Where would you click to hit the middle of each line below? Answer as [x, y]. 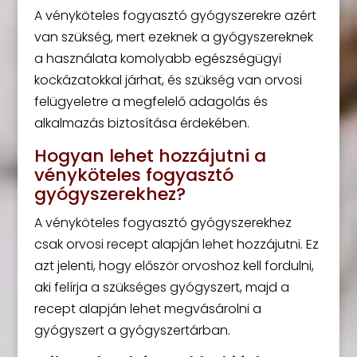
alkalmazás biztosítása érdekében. [141, 123]
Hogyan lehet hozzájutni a [150, 156]
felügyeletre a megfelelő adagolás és [151, 102]
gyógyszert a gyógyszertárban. [132, 330]
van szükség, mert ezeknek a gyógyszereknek [173, 37]
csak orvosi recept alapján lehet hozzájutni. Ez [176, 244]
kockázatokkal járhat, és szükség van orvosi [168, 80]
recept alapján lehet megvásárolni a [147, 309]
